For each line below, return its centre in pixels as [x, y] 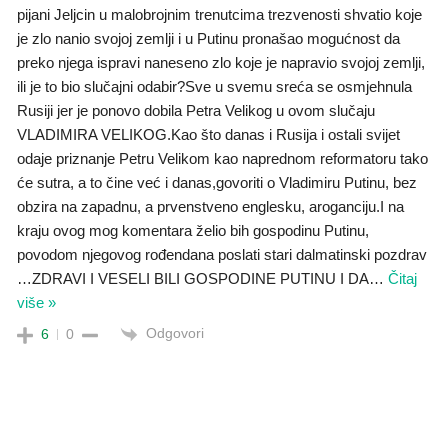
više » [36, 303]
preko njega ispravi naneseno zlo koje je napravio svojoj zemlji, [221, 63]
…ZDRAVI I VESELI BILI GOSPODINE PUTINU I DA [193, 279]
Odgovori [175, 333]
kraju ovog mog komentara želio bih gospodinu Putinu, [193, 231]
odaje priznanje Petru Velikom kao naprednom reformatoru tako [222, 159]
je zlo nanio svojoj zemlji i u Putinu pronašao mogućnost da [208, 39]
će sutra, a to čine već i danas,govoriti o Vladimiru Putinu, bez [217, 183]
